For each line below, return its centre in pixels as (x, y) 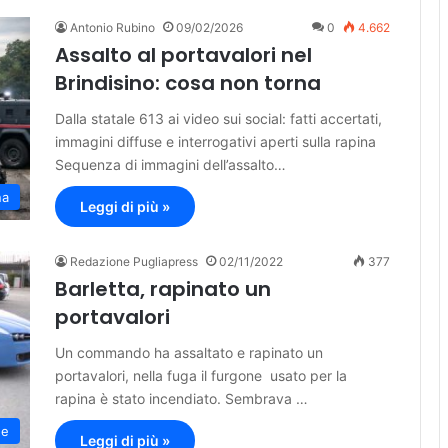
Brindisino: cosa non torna (188, 83)
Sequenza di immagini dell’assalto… (170, 165)
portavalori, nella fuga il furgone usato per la (201, 376)
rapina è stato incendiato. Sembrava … (181, 399)
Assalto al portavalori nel (183, 55)
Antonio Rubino (112, 28)
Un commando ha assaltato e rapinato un (189, 353)
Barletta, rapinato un (163, 289)
